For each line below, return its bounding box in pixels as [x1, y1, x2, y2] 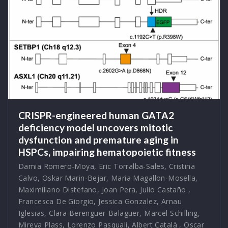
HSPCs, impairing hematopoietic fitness [18, 146, 196, 158]
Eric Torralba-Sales [98, 161, 164, 171]
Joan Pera [101, 184, 136, 194]
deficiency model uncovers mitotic [18, 121, 173, 133]
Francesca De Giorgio [18, 196, 94, 206]
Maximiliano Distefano [18, 184, 97, 194]
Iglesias [18, 208, 45, 218]
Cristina [168, 161, 195, 171]
